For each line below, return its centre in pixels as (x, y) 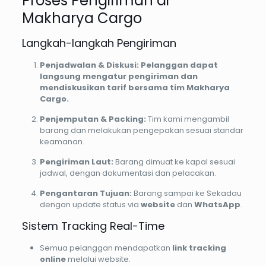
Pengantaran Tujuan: (85, 194)
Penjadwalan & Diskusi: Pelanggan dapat (129, 65)
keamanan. (62, 142)
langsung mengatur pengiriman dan (118, 77)
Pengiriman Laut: (76, 162)
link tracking (199, 248)
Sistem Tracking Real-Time (93, 226)
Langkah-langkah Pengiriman (99, 43)
